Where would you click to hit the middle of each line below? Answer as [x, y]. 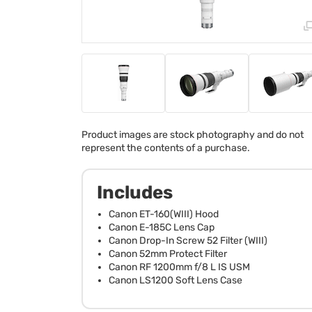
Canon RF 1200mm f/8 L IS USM [179, 267]
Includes [135, 192]
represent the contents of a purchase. [166, 148]
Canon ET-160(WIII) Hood [164, 214]
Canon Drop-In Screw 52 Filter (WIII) [188, 240]
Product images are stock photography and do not [193, 134]
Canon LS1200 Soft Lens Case [175, 280]
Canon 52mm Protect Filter [168, 253]
